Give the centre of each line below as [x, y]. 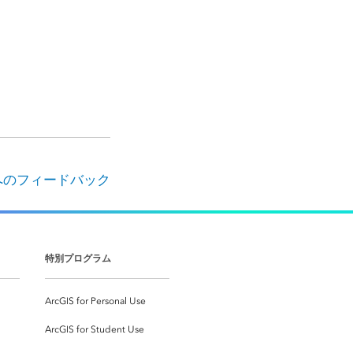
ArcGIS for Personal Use [95, 301]
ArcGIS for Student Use [95, 330]
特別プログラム [78, 258]
